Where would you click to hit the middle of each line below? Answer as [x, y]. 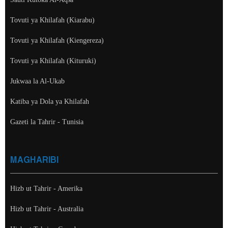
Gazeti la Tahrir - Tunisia [47, 122]
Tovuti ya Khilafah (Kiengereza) [57, 40]
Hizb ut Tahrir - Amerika [46, 188]
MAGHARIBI [34, 160]
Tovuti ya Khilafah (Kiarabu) [52, 20]
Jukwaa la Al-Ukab [37, 81]
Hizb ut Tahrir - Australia [47, 209]
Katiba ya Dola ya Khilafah [50, 101]
